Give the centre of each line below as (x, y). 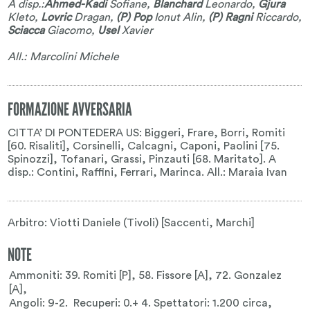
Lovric (56, 17)
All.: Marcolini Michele (64, 56)
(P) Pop (134, 17)
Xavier (136, 30)
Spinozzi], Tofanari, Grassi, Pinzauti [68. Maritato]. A (142, 159)
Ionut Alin (177, 17)
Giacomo (68, 30)
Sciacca (26, 30)
